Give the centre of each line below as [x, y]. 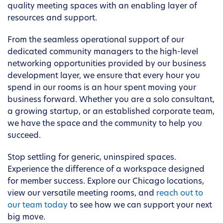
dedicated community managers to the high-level [103, 53]
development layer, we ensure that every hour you [104, 76]
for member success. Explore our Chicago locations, [106, 182]
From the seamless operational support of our [96, 41]
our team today [38, 206]
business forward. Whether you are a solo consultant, [111, 100]
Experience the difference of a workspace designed [106, 170]
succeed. [24, 136]
